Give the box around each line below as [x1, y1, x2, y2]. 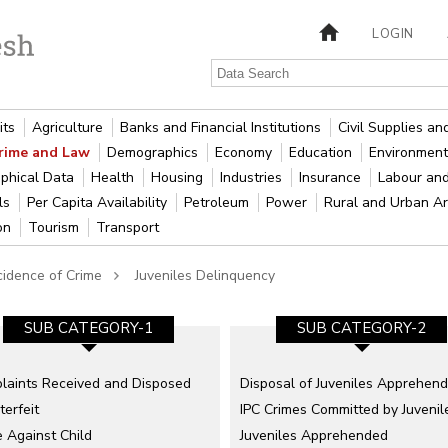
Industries [220, 168, 287, 187]
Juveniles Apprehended [240, 426, 388, 445]
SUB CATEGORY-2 [297, 318, 426, 338]
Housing [151, 168, 208, 187]
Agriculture [32, 118, 108, 137]
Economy [215, 143, 277, 162]
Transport [96, 218, 160, 237]
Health [91, 168, 139, 187]
